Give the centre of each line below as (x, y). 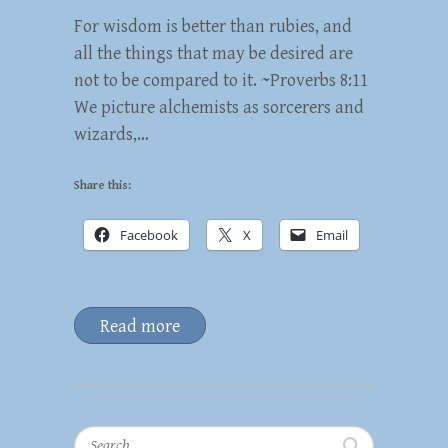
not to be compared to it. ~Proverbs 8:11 (221, 80)
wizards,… (111, 134)
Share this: (102, 185)
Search (97, 436)
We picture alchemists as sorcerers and (219, 107)
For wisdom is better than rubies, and (213, 26)
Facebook (149, 234)
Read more (140, 326)
